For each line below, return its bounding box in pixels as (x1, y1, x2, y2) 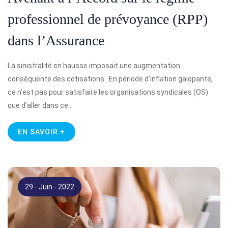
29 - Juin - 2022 (25, 183, 74, 191)
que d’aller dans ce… (8, 101, 73, 109)
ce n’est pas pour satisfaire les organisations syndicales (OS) (8, 88, 208, 96)
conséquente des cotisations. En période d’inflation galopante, (8, 75, 213, 83)
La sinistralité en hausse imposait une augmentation (8, 62, 180, 70)
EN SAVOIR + (18, 128, 65, 136)
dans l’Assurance (8, 33, 104, 48)
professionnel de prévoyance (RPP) (8, 11, 208, 27)
